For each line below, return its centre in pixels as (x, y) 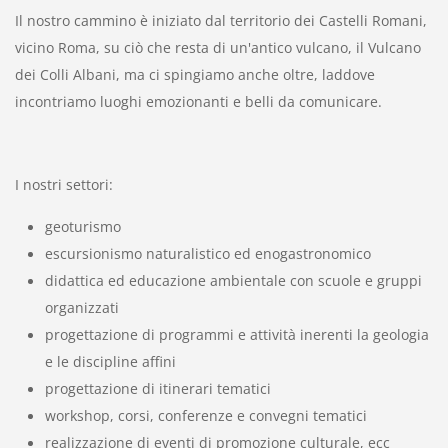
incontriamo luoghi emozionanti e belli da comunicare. (198, 101)
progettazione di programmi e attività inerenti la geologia (236, 334)
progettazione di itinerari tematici (157, 388)
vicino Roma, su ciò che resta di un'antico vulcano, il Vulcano (217, 47)
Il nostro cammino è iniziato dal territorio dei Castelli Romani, (220, 20)
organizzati (81, 307)
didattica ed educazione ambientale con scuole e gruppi (233, 280)
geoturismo (82, 226)
